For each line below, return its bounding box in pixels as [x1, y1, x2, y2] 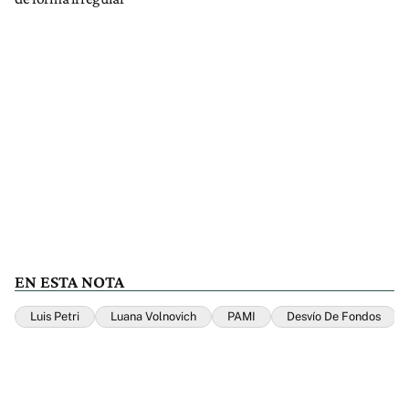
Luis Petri [30, 309, 79, 324]
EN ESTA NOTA [15, 272, 124, 292]
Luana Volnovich [110, 309, 196, 324]
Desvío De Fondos [287, 309, 381, 324]
